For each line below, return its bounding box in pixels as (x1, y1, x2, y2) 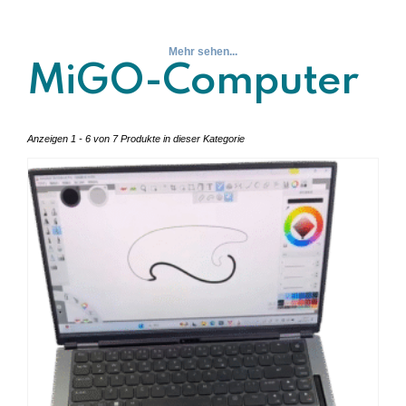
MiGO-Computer (27, 61, 358, 103)
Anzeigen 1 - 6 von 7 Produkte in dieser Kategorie (27, 132, 245, 144)
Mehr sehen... (169, 44, 237, 58)
